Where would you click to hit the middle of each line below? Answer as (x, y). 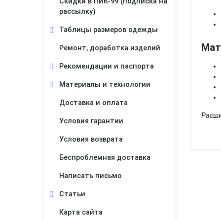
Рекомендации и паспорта (107, 66)
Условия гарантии (91, 121)
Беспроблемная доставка (105, 158)
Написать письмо (91, 176)
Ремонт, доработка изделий (110, 48)
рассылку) (77, 12)
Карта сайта (81, 212)
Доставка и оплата (93, 103)
